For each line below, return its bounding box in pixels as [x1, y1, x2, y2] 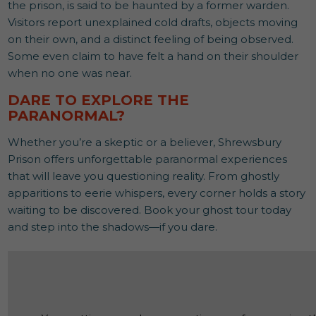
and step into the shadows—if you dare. [8, 219, 218, 233]
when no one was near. [8, 66, 133, 80]
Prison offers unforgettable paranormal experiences [8, 152, 288, 166]
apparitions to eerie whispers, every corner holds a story [8, 186, 306, 200]
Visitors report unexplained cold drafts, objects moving [8, 15, 298, 29]
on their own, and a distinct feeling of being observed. [8, 32, 294, 46]
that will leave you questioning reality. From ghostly [8, 169, 280, 183]
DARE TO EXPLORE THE [8, 91, 190, 109]
